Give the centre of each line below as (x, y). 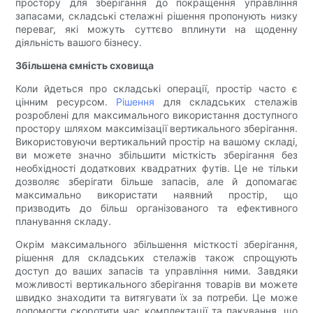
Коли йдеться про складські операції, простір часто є (156, 89)
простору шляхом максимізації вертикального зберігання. (156, 129)
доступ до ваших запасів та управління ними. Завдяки (156, 271)
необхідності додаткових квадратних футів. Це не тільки (156, 168)
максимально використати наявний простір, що (156, 195)
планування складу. (64, 221)
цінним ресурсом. (66, 102)
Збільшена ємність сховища (85, 66)
